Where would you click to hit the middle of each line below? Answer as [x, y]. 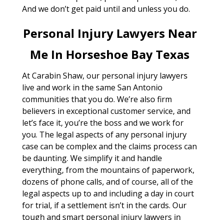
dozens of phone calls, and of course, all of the [107, 181]
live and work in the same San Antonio [92, 87]
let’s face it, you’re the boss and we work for [103, 123]
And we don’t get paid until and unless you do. [106, 9]
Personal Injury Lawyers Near [110, 33]
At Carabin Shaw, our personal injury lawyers [105, 75]
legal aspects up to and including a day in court [108, 193]
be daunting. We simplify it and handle [92, 158]
